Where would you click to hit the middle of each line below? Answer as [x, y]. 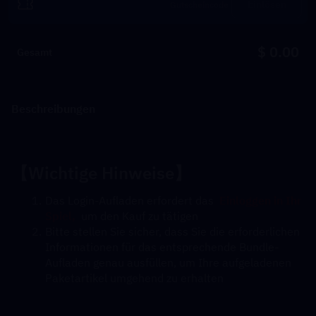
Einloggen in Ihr [260, 200]
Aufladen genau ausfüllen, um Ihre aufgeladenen [168, 262]
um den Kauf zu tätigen [137, 216]
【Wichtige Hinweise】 [101, 173]
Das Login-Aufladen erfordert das [132, 200]
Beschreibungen [53, 108]
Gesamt [35, 52]
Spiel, [60, 216]
